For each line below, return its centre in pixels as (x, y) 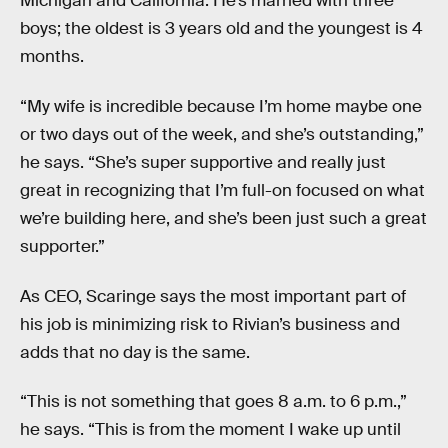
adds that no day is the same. (135, 352)
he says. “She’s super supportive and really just (203, 163)
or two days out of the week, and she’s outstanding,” (222, 135)
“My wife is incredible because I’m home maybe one (221, 107)
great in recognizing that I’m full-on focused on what (222, 191)
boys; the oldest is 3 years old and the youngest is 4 (221, 29)
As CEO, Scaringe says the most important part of (213, 296)
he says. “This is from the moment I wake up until (210, 430)
